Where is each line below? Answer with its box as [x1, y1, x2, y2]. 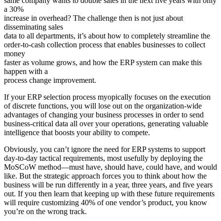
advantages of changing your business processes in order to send [4, 110, 204, 119]
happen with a [4, 67, 48, 75]
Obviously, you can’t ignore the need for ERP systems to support [4, 145, 205, 153]
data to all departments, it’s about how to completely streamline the [4, 31, 210, 40]
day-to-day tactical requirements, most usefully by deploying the [4, 153, 203, 162]
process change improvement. [4, 75, 96, 84]
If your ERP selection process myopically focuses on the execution [4, 92, 211, 101]
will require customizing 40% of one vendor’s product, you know [4, 198, 207, 207]
